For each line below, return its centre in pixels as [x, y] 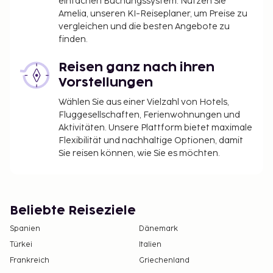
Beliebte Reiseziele [73, 211]
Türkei [21, 245]
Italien [150, 245]
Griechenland [164, 261]
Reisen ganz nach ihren [136, 68]
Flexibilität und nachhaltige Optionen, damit [151, 141]
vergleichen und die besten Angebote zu [144, 27]
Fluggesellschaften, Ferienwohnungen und [149, 115]
